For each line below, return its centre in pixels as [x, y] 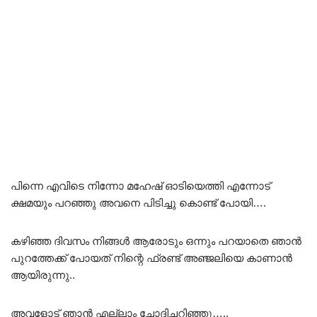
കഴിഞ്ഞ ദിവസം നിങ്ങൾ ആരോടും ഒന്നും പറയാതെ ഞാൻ [156, 241]
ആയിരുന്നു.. [43, 275]
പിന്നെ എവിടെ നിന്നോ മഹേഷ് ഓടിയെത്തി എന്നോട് [140, 185]
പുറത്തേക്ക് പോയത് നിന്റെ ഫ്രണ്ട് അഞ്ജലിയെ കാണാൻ [151, 258]
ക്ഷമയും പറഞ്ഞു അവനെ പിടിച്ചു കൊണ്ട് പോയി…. [138, 202]
